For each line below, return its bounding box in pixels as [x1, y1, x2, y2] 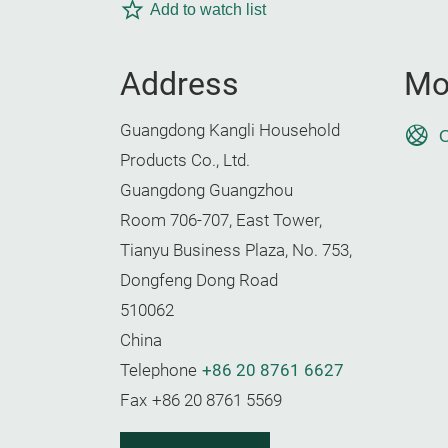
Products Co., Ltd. [120, 151, 250, 170]
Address [120, 65, 239, 103]
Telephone [120, 361, 197, 380]
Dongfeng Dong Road [120, 271, 278, 290]
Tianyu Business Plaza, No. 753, [120, 241, 352, 260]
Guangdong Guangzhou [120, 181, 293, 200]
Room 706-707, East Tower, [120, 211, 322, 230]
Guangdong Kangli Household [120, 121, 340, 140]
